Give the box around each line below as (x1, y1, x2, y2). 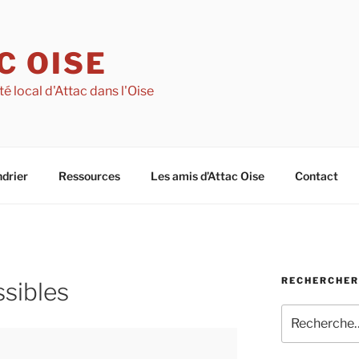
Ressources (58, 168, 120, 183)
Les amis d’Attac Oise (150, 168, 264, 183)
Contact (294, 168, 338, 183)
